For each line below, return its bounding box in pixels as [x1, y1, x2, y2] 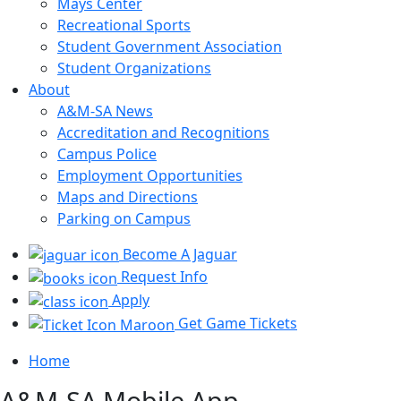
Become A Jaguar [119, 243, 237, 264]
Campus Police [57, 143, 157, 164]
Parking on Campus [57, 208, 191, 228]
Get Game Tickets [175, 312, 297, 333]
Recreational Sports [57, 14, 191, 35]
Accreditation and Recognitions [57, 122, 269, 142]
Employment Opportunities [57, 165, 243, 185]
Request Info [117, 267, 208, 287]
